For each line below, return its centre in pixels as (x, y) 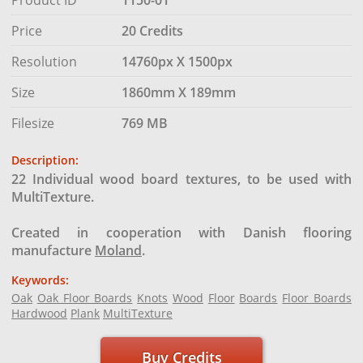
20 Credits (152, 30)
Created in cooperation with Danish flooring (181, 232)
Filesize (33, 123)
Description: (45, 160)
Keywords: (40, 280)
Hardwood (39, 313)
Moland (118, 250)
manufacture (53, 250)
